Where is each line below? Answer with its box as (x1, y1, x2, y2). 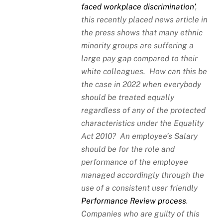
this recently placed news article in (81, 14, 208, 24)
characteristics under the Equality (81, 118, 204, 128)
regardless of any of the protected (81, 105, 206, 115)
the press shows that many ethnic (81, 27, 203, 37)
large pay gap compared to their (81, 53, 198, 63)
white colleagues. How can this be (81, 66, 208, 76)
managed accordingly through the (81, 170, 205, 180)
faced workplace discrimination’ (81, 1, 196, 11)
